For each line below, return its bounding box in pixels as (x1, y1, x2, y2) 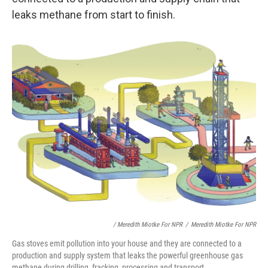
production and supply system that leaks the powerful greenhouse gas (12, 251, 243, 260)
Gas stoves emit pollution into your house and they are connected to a (12, 239, 242, 248)
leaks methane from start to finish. (12, 8, 175, 21)
